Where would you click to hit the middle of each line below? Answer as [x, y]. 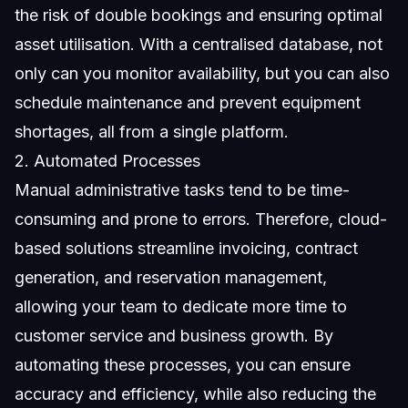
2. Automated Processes [107, 160]
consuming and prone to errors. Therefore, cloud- [201, 219]
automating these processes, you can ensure [183, 364]
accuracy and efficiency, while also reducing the [195, 393]
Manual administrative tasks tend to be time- [182, 189]
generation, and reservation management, [171, 277]
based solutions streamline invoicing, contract [186, 248]
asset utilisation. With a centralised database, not [199, 44]
